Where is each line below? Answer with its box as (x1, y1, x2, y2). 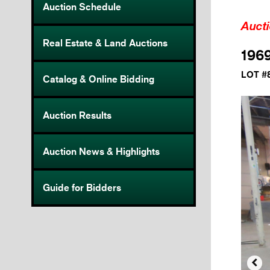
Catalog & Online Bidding (43, 73, 154, 86)
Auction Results (43, 109, 111, 122)
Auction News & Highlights (43, 145, 160, 158)
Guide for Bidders (43, 181, 121, 194)
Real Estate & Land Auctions (43, 37, 168, 49)
